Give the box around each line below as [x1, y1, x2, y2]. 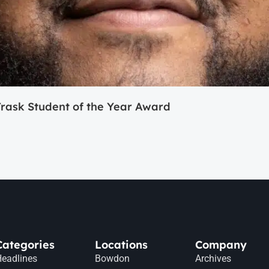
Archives [195, 252, 231, 264]
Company [195, 237, 247, 252]
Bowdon [95, 252, 130, 264]
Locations [95, 237, 148, 252]
